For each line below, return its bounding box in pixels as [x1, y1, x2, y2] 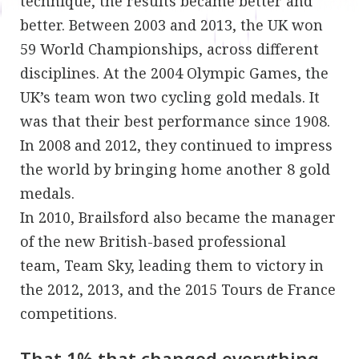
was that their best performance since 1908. [20, 111, 330, 131]
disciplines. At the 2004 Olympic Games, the [20, 63, 329, 83]
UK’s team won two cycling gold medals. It [20, 87, 320, 107]
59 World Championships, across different [20, 39, 319, 59]
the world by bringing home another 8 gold [20, 159, 330, 179]
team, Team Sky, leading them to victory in [20, 256, 324, 276]
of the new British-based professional [20, 232, 286, 252]
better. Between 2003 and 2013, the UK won [20, 15, 323, 35]
